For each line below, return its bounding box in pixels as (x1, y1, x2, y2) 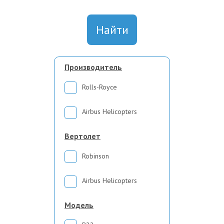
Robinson (82, 151, 109, 160)
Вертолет (64, 131, 100, 141)
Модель (64, 200, 93, 210)
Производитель (64, 62, 122, 72)
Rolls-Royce (82, 82, 117, 91)
